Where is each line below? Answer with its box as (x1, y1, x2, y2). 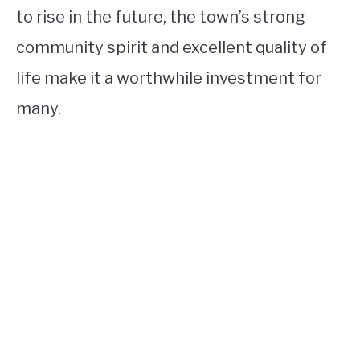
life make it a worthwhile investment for (16, 68, 321, 88)
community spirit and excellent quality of (16, 38, 327, 58)
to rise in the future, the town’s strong (16, 7, 305, 27)
